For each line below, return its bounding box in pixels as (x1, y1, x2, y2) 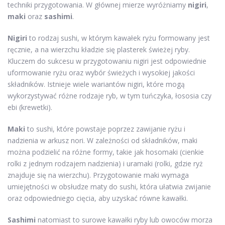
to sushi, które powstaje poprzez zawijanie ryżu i (25, 124, 185, 134)
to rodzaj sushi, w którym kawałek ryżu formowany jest (27, 33, 210, 43)
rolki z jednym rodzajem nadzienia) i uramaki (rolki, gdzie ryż (8, 159, 203, 169)
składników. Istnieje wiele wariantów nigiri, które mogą (8, 79, 185, 89)
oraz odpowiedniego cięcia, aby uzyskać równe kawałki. (8, 193, 188, 203)
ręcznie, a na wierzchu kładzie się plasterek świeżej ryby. (8, 45, 190, 55)
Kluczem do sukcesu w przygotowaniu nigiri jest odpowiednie (8, 56, 206, 66)
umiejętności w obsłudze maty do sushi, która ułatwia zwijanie (8, 182, 211, 192)
